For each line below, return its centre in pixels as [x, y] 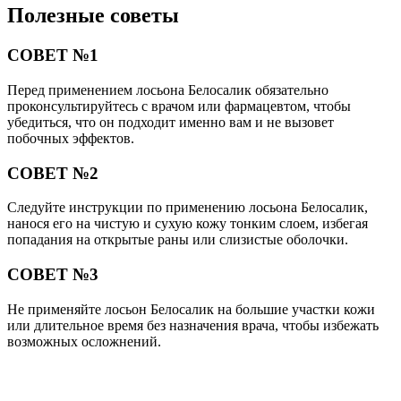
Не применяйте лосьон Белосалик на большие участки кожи [191, 309]
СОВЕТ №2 [53, 173]
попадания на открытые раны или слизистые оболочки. [178, 240]
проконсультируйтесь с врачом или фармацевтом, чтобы [179, 106]
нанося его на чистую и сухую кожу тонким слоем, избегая [188, 224]
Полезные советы [93, 16]
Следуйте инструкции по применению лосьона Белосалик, [188, 208]
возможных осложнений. [84, 341]
